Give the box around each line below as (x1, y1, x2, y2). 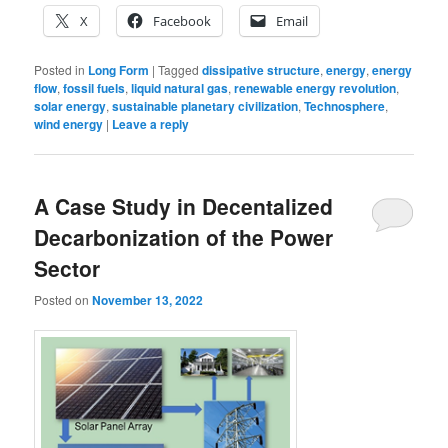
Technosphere (304, 97, 386, 116)
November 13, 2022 (92, 290, 204, 309)
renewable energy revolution (234, 79, 397, 98)
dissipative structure (202, 61, 321, 80)
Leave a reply (112, 115, 190, 134)
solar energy (34, 97, 107, 116)
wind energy (34, 115, 104, 134)
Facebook (153, 12, 212, 31)
